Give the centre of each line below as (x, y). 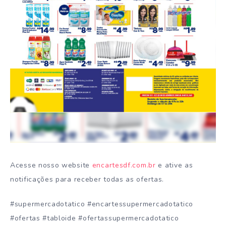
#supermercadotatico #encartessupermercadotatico (102, 204)
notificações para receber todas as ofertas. (87, 180)
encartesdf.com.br (124, 165)
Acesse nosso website (51, 165)
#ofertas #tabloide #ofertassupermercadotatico (95, 218)
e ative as (174, 165)
